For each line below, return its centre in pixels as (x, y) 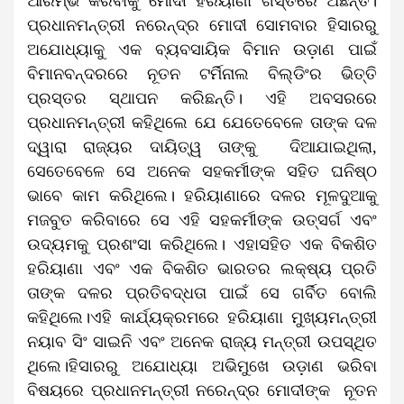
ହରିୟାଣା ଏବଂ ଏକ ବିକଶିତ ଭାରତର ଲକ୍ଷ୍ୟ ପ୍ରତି (202, 268)
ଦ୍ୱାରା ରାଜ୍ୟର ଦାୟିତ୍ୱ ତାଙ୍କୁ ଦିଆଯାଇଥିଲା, (202, 147)
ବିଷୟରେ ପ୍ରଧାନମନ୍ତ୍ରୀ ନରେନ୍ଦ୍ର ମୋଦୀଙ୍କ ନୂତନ (202, 390)
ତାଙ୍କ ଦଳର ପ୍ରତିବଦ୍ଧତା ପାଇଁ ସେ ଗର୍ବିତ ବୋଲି (202, 293)
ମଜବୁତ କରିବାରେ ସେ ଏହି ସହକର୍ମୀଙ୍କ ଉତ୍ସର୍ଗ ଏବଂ (202, 220)
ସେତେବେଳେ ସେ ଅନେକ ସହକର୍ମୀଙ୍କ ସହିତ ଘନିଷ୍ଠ (202, 171)
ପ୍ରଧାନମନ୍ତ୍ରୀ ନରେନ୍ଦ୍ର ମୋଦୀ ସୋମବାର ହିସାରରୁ (202, 25)
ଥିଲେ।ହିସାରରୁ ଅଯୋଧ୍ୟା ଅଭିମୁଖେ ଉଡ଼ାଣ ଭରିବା (202, 366)
